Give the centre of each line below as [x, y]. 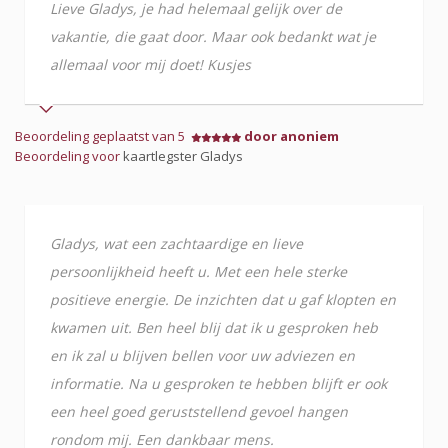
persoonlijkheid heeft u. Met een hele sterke [198, 271]
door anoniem [291, 136]
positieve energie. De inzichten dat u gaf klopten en [223, 299]
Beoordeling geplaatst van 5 [103, 136]
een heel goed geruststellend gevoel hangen [199, 411]
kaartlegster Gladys [183, 156]
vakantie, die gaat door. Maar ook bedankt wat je [213, 36]
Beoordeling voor [69, 156]
